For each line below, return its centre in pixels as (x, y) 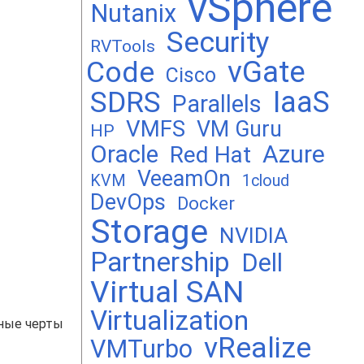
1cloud (266, 181)
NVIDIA (253, 235)
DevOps (128, 202)
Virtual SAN (167, 292)
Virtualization (169, 321)
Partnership (160, 262)
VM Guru (239, 129)
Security (218, 42)
